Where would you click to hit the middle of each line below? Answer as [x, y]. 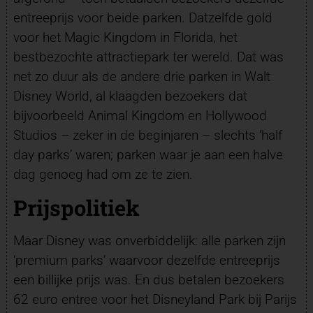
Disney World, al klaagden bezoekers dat [130, 96]
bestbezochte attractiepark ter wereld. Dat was [148, 57]
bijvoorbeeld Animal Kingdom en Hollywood [140, 116]
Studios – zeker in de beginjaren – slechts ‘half [147, 136]
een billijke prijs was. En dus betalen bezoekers [148, 279]
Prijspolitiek [76, 207]
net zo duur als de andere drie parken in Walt [141, 77]
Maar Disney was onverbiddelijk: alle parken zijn [149, 240]
